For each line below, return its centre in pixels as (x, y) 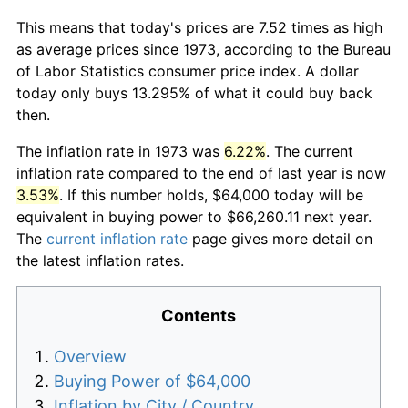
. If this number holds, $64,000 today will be (211, 194)
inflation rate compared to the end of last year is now (201, 173)
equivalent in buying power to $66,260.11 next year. (194, 216)
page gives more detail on (280, 238)
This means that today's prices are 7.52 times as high (199, 27)
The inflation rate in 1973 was (120, 151)
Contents (199, 315)
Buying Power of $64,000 (152, 381)
